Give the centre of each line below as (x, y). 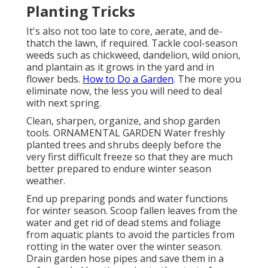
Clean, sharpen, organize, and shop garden (123, 121)
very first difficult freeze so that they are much (130, 157)
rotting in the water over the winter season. (124, 247)
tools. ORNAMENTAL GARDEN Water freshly (126, 133)
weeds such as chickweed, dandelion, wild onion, (133, 55)
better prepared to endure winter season (119, 169)
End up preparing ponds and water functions (127, 199)
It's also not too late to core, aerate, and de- (124, 31)
